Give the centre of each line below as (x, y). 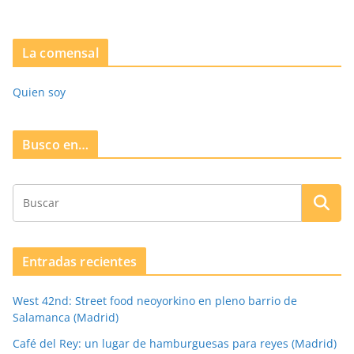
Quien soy (39, 92)
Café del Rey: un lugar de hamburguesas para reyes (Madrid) (175, 343)
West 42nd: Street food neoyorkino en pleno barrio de (155, 300)
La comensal (60, 53)
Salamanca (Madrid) (66, 317)
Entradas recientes (79, 261)
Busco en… (56, 144)
